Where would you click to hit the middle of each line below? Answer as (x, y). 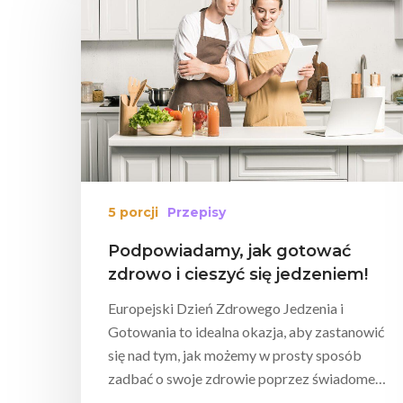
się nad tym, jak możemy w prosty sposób (235, 354)
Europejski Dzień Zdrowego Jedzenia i (226, 308)
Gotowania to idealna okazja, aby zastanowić (246, 331)
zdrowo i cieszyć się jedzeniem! (238, 274)
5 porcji (133, 212)
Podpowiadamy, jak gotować (229, 251)
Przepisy (197, 212)
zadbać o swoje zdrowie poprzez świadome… (247, 378)
